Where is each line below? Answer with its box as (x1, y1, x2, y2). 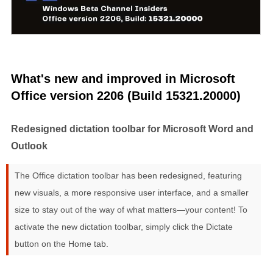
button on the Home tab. (15, 239, 108, 249)
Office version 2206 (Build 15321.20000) (11, 88, 241, 102)
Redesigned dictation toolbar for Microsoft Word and (11, 122, 253, 134)
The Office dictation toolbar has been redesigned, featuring (15, 171, 242, 181)
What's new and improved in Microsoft (11, 71, 235, 85)
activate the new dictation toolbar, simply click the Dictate (15, 222, 233, 232)
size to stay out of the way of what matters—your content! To (15, 205, 247, 215)
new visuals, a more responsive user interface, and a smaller (15, 188, 249, 198)
